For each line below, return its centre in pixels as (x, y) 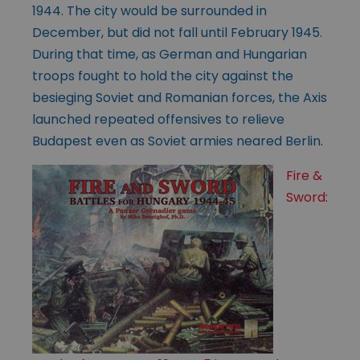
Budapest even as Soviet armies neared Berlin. (178, 141)
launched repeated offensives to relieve (158, 119)
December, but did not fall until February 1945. (177, 32)
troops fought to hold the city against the (163, 76)
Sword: (307, 197)
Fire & (304, 175)
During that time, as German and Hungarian (170, 54)
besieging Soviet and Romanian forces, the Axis (180, 97)
